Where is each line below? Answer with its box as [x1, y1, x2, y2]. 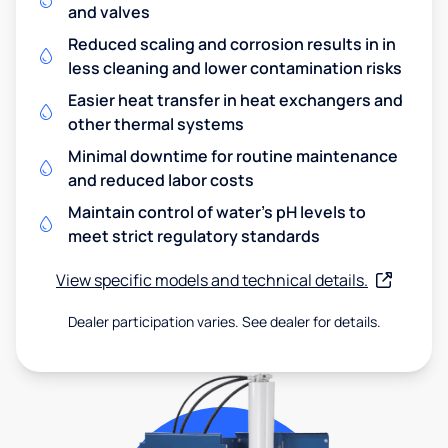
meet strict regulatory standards [68, 224, 320, 247]
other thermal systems [68, 112, 244, 135]
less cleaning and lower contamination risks [68, 56, 402, 79]
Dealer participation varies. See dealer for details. [67, 311, 381, 331]
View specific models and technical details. [56, 268, 368, 291]
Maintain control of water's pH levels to [68, 200, 366, 223]
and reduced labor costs [68, 168, 254, 191]
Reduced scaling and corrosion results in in [68, 32, 396, 55]
